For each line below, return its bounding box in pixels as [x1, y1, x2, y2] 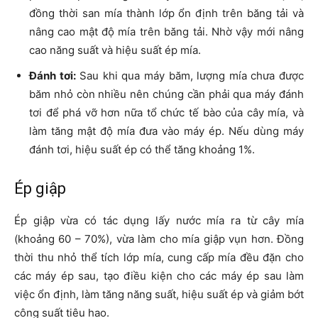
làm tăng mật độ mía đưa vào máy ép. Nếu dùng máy [29, 124, 304, 138]
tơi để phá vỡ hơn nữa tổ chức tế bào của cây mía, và [29, 106, 304, 120]
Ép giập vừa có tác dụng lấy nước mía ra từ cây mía [14, 214, 304, 228]
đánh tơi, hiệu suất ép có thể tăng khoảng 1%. [29, 143, 255, 157]
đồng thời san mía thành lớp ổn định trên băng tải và [29, 6, 304, 21]
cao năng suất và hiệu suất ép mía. [29, 43, 201, 57]
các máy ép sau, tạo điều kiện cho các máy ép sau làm [14, 269, 304, 283]
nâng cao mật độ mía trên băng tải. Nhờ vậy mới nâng [29, 25, 304, 39]
